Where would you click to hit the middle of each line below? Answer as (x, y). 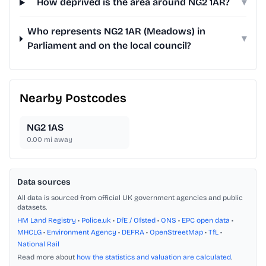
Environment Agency (82, 232)
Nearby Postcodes (73, 98)
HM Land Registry (47, 221)
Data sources (44, 182)
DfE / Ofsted (136, 221)
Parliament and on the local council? (109, 46)
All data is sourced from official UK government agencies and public (130, 198)
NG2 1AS (45, 128)
